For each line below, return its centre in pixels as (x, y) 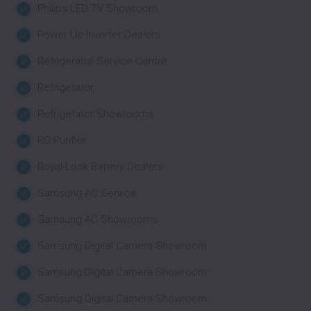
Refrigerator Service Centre (102, 61)
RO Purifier (62, 140)
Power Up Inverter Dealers (99, 35)
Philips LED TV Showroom (98, 8)
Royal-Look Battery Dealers (100, 167)
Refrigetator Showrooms (95, 114)
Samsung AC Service (87, 193)
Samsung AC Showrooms (98, 219)
